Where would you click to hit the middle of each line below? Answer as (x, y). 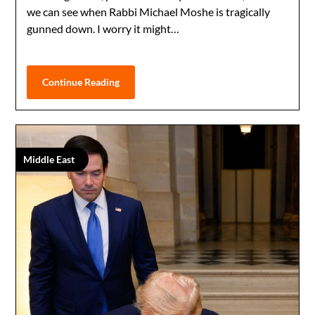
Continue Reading (81, 82)
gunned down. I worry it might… (103, 28)
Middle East (49, 159)
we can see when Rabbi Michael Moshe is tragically (149, 11)
